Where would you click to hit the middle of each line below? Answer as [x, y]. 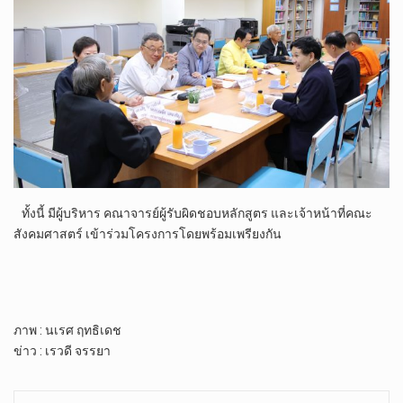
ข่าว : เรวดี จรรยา [62, 350]
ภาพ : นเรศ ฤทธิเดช [67, 330]
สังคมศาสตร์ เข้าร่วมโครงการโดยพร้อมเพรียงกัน [148, 234]
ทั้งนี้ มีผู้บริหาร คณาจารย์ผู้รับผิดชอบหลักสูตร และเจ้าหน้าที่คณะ [193, 214]
